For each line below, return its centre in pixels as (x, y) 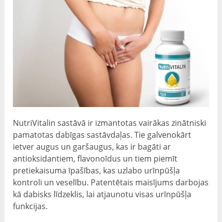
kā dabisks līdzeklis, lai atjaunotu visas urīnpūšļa (102, 194)
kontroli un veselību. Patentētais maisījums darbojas (111, 183)
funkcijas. (30, 206)
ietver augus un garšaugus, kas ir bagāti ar (92, 147)
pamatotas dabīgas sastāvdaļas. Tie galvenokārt (102, 135)
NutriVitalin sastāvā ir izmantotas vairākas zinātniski (110, 123)
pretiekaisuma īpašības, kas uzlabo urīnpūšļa (97, 171)
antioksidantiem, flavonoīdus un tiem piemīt (95, 159)
